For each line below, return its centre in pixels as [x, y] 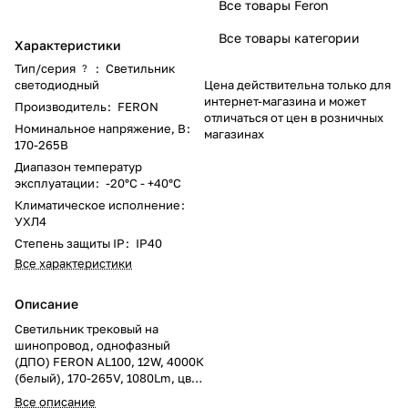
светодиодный [57, 84]
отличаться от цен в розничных [294, 117]
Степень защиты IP [70, 243]
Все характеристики [73, 263]
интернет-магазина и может [285, 101]
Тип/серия [45, 68]
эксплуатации [55, 183]
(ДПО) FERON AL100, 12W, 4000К [109, 361]
